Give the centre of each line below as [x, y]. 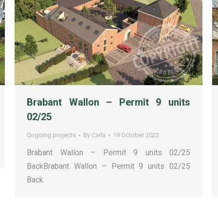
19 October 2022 [136, 135]
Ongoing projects [51, 135]
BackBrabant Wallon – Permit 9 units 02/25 [109, 166]
